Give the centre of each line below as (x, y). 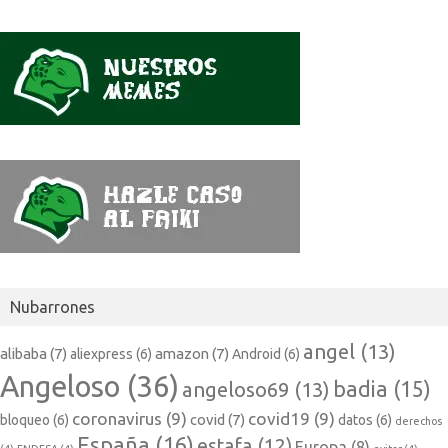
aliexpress (101, 354)
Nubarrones (52, 307)
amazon (182, 354)
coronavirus (117, 419)
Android (256, 354)
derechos (418, 421)
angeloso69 (235, 390)
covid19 (279, 419)
